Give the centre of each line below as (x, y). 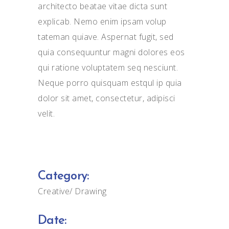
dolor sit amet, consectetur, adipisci (107, 98)
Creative (54, 191)
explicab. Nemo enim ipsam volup (102, 21)
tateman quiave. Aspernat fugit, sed (106, 37)
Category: (63, 176)
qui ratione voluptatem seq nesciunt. (108, 67)
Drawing (91, 191)
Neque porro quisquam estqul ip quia (110, 83)
